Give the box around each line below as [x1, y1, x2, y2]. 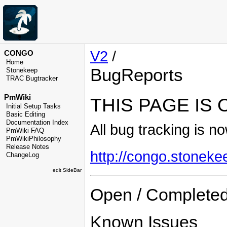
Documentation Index [6, 119, 68, 126]
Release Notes [6, 143, 49, 150]
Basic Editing [6, 110, 45, 118]
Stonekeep [6, 67, 37, 74]
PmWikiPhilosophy [6, 135, 61, 142]
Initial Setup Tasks [6, 102, 61, 110]
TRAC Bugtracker [6, 75, 58, 82]
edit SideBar [53, 167, 82, 173]
